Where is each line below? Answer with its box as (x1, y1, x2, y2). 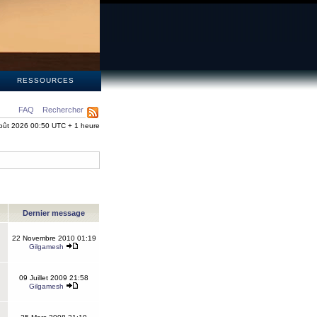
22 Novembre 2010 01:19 (11, 234, 96, 242)
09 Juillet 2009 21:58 (19, 274, 88, 282)
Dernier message (21, 209, 87, 217)
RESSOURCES (16, 76, 74, 84)
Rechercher (42, 105, 83, 114)
